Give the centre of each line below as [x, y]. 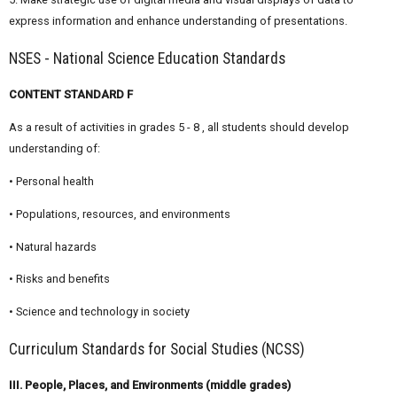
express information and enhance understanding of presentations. [178, 21]
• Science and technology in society [99, 312]
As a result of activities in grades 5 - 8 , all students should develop [179, 128]
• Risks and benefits [59, 279]
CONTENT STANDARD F [71, 95]
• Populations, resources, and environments [120, 214]
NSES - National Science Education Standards [147, 58]
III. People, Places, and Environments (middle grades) [150, 385]
